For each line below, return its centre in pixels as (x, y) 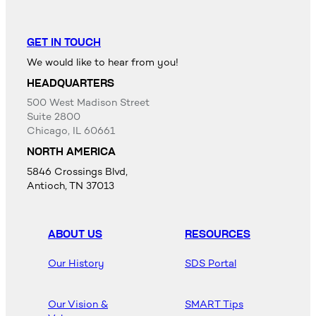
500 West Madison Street (88, 103)
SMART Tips (214, 305)
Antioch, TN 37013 (71, 186)
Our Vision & (78, 305)
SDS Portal (211, 263)
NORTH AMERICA (71, 152)
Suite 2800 (54, 117)
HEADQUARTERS (71, 83)
